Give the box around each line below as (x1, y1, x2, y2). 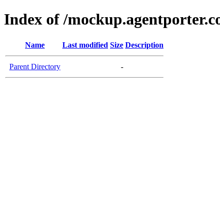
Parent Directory (9, 62, 60, 71)
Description (125, 40, 164, 49)
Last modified (62, 40, 108, 49)
